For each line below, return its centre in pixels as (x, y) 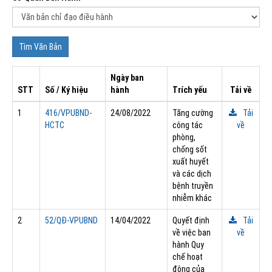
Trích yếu (190, 90)
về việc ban (192, 232)
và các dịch (192, 173)
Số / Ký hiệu (66, 90)
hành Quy (188, 244)
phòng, (184, 137)
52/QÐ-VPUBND (71, 220)
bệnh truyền (193, 185)
